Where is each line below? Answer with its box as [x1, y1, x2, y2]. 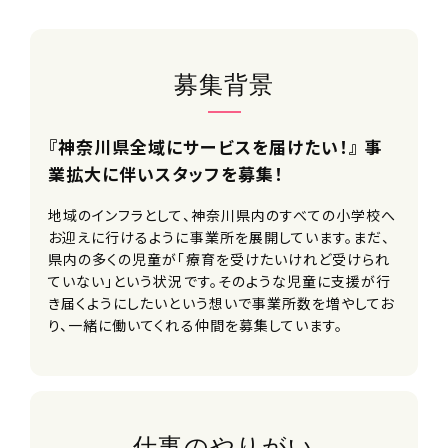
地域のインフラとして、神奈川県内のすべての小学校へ [48, 205, 397, 226]
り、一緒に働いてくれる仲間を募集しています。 [48, 315, 344, 336]
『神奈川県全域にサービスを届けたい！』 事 [48, 134, 383, 160]
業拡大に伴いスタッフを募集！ [48, 161, 284, 187]
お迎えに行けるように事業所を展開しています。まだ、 [48, 227, 391, 248]
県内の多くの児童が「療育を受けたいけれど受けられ [48, 249, 391, 270]
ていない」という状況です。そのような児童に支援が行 [48, 271, 392, 292]
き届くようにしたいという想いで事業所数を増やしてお [48, 293, 395, 314]
